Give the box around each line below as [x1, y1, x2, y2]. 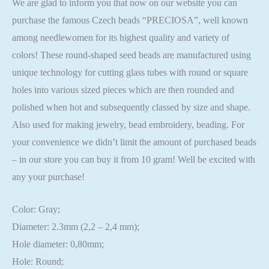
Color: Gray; [12, 204, 60, 215]
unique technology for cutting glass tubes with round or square [12, 67, 248, 77]
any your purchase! [12, 171, 85, 182]
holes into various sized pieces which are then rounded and [12, 84, 234, 95]
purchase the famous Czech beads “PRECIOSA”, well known [12, 14, 248, 25]
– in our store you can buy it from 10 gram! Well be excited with [12, 154, 255, 165]
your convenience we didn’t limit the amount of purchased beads [12, 136, 256, 147]
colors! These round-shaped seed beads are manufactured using [12, 49, 251, 60]
